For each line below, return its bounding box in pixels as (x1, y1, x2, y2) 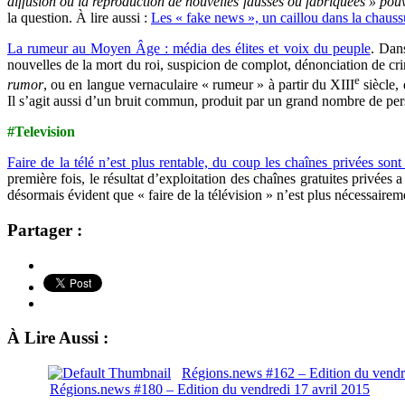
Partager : (7, 220, 82, 240)
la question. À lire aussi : (7, 9, 151, 25)
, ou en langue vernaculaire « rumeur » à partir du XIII (43, 77, 355, 93)
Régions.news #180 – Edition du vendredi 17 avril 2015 (50, 381, 370, 398)
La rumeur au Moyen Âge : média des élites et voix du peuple (7, 40, 371, 56)
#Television (7, 124, 75, 140)
